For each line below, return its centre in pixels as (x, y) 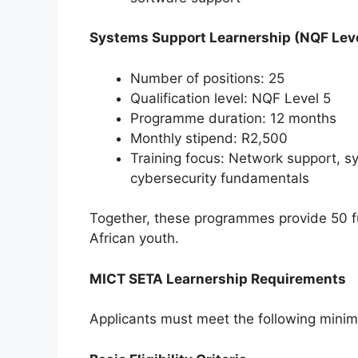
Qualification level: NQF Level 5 (231, 98)
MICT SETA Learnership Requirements (218, 278)
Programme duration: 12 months (233, 118)
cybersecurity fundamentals (220, 178)
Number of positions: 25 (207, 78)
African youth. (134, 239)
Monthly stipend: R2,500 (209, 138)
